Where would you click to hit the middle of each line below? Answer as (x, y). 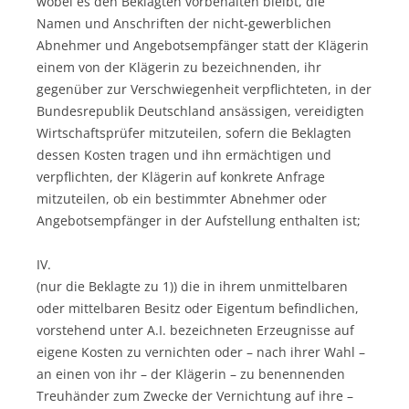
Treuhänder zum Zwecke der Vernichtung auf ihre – (195, 395)
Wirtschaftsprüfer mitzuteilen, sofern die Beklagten (194, 132)
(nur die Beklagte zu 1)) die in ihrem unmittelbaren (192, 286)
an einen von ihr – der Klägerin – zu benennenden (191, 373)
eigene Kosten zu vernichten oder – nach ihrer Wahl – (201, 351)
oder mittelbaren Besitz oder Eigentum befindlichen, (198, 308)
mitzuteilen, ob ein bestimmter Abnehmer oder (182, 198)
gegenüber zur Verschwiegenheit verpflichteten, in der (204, 89)
